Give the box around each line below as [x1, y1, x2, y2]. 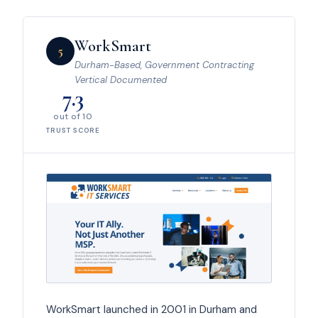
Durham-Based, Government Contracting [75, 58, 254, 71]
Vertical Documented [75, 73, 167, 86]
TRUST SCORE [46, 126, 100, 136]
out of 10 [53, 111, 93, 122]
